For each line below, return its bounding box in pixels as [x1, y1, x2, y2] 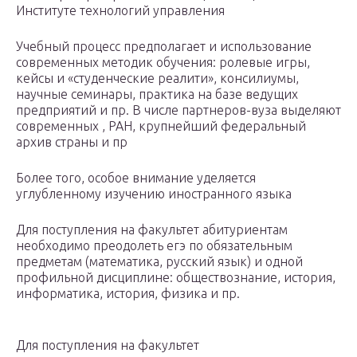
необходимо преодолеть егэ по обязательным [16, 238, 292, 253]
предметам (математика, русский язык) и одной [16, 254, 303, 269]
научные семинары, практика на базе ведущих [16, 87, 298, 102]
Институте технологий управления [16, 3, 225, 18]
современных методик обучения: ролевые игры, [16, 55, 310, 70]
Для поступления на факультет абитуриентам [16, 222, 288, 237]
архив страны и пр [16, 135, 127, 150]
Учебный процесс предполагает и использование [16, 39, 312, 54]
